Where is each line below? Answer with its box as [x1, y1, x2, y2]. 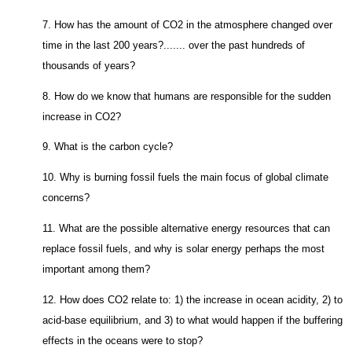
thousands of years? [42, 59, 136, 71]
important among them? [42, 262, 151, 275]
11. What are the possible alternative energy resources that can [42, 222, 331, 234]
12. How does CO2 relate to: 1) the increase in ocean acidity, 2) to [42, 293, 343, 306]
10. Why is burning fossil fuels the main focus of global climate [42, 171, 329, 184]
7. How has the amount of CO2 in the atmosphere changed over [42, 18, 333, 31]
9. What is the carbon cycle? [42, 141, 174, 153]
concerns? [42, 192, 90, 204]
